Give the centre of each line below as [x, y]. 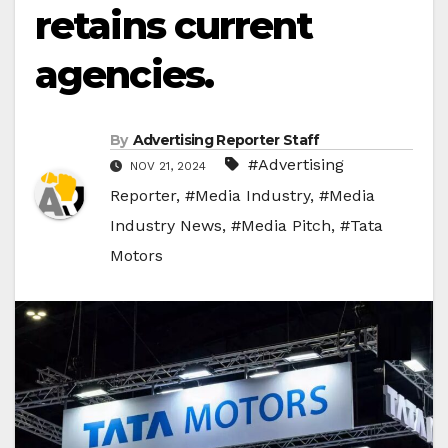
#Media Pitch [281, 226]
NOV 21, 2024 [166, 166]
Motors [136, 256]
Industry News [166, 226]
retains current [174, 25]
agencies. [124, 74]
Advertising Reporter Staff [226, 140]
